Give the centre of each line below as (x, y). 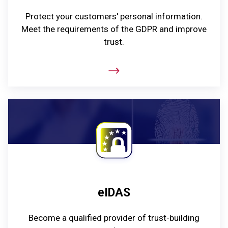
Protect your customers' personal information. (114, 16)
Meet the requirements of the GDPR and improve (114, 29)
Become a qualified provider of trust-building (114, 218)
